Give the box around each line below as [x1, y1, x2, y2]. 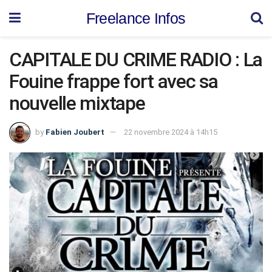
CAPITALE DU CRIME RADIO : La [9, 48, 263, 71]
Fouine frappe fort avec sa [9, 70, 218, 93]
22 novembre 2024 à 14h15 [124, 127, 217, 137]
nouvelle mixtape [9, 92, 145, 115]
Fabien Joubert [46, 127, 104, 137]
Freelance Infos [86, 9, 186, 27]
